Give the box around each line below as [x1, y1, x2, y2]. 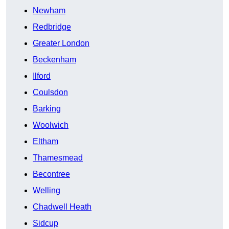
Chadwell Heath [33, 202, 91, 212]
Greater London [33, 39, 89, 48]
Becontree [33, 170, 70, 179]
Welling [33, 186, 60, 195]
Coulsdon [33, 88, 68, 97]
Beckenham [33, 55, 76, 64]
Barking [33, 104, 61, 113]
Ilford [33, 72, 51, 81]
